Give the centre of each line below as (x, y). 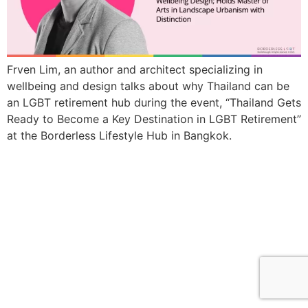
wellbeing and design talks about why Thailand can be (148, 86)
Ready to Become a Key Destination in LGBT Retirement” (154, 119)
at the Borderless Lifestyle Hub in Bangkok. (121, 136)
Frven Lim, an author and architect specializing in (135, 70)
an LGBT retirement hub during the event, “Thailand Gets (154, 103)
